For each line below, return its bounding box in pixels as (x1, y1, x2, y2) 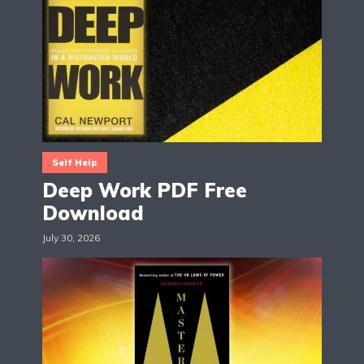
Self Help (52, 157, 97, 169)
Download (42, 201, 144, 226)
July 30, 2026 (42, 232, 100, 245)
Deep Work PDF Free (42, 178, 247, 203)
